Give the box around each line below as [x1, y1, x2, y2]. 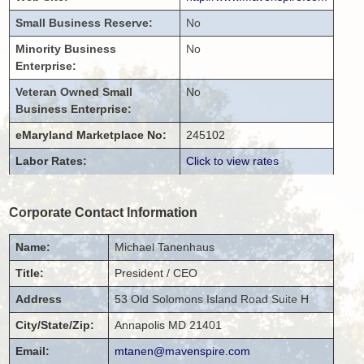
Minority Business [15, 41, 117, 55]
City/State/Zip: [15, 318, 95, 331]
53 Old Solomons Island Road [115, 292, 269, 305]
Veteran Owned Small [15, 84, 133, 98]
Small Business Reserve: [15, 15, 154, 29]
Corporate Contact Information [9, 205, 198, 220]
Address [15, 292, 63, 305]
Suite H [271, 292, 310, 305]
